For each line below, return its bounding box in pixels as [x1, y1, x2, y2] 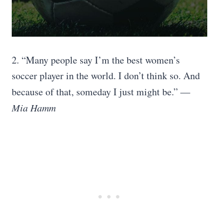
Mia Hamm [12, 101, 56, 114]
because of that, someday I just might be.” [12, 85, 180, 98]
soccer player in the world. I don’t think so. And [12, 69, 200, 82]
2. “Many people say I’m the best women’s [12, 53, 180, 66]
